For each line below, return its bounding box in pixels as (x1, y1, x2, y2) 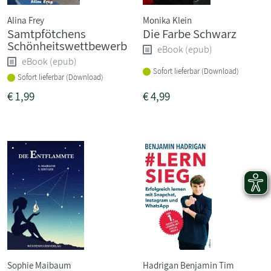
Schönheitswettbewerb (7, 37, 127, 54)
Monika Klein (143, 13, 192, 26)
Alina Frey (7, 13, 44, 26)
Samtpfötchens (7, 25, 86, 42)
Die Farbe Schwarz (143, 25, 237, 42)
